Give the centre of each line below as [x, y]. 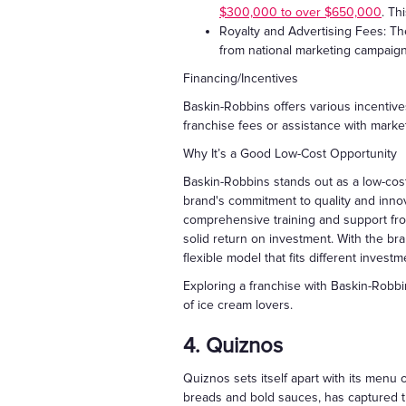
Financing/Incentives [241, 79]
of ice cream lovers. [238, 305]
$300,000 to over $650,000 [300, 13]
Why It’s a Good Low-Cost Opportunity [290, 154]
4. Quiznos [233, 346]
